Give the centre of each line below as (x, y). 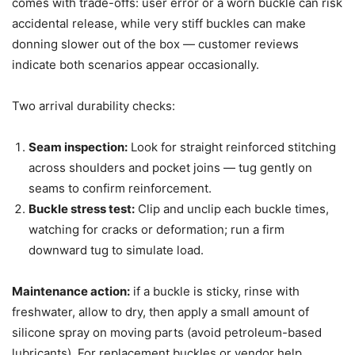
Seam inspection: (78, 147)
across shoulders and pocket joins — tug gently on (170, 167)
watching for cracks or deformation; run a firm (157, 229)
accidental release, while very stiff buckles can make (159, 23)
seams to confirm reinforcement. (120, 188)
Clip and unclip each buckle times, (232, 208)
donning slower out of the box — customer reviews (155, 44)
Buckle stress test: (82, 208)
